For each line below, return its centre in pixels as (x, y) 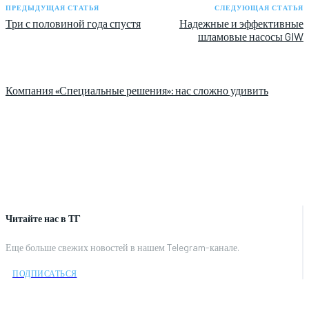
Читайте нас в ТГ (43, 219)
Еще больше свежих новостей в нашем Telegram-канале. (122, 247)
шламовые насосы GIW (250, 36)
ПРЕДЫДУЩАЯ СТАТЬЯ (52, 7)
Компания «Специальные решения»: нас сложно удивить (137, 89)
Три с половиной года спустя (73, 23)
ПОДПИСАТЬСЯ (45, 273)
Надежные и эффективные (241, 23)
